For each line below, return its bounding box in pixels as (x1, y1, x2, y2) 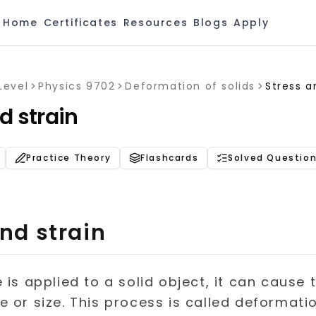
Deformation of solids (125, 79, 256, 93)
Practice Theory (26, 152, 111, 164)
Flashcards (140, 152, 199, 164)
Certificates (43, 16, 118, 30)
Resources (123, 16, 188, 30)
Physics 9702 (38, 79, 116, 93)
